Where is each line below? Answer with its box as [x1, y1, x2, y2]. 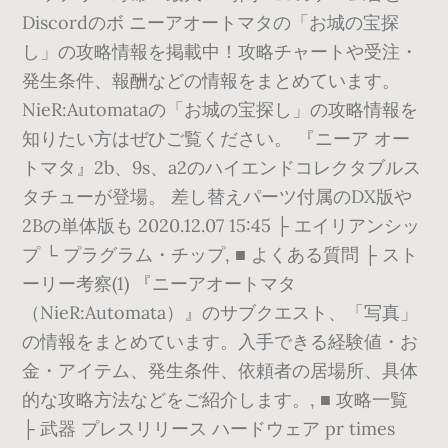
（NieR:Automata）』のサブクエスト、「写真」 [22, 301, 419, 324]
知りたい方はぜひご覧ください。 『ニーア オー [22, 127, 411, 150]
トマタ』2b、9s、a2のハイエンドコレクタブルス [22, 156, 422, 179]
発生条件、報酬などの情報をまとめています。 [22, 69, 401, 92]
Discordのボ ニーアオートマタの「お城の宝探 [22, 11, 400, 34]
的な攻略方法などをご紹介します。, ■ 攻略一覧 [22, 388, 409, 411]
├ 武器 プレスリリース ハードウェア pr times [22, 417, 396, 440]
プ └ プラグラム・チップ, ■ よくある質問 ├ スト [22, 243, 419, 266]
